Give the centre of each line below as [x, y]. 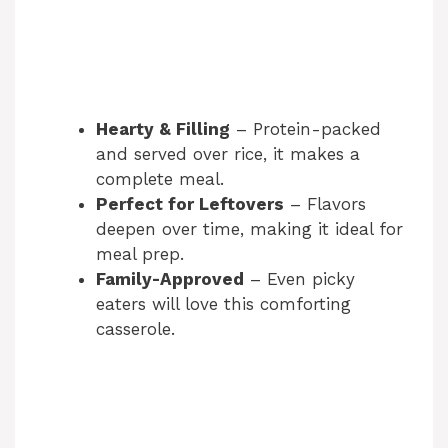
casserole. [135, 328]
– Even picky [299, 278]
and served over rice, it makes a [228, 153]
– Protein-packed [305, 128]
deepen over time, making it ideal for [249, 228]
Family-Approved [170, 278]
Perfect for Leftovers [190, 203]
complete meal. [160, 178]
